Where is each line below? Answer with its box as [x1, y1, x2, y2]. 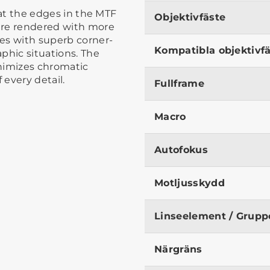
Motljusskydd [154, 177, 225, 189]
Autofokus [154, 143, 208, 155]
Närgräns [154, 243, 202, 255]
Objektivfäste [154, 11, 226, 23]
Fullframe [154, 77, 204, 89]
